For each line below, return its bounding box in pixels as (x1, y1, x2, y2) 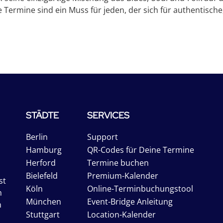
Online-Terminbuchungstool (87, 183, 193, 194)
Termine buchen (87, 157, 149, 168)
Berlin (26, 131, 48, 142)
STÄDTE (26, 110, 59, 121)
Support (87, 131, 118, 142)
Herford (26, 157, 56, 168)
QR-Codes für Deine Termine (87, 144, 194, 155)
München (26, 196, 61, 207)
